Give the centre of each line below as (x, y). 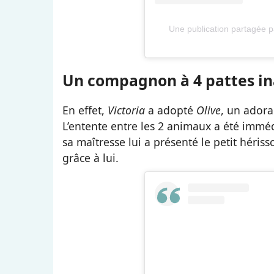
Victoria (128, 110)
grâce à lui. (91, 157)
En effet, (85, 110)
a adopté (172, 110)
